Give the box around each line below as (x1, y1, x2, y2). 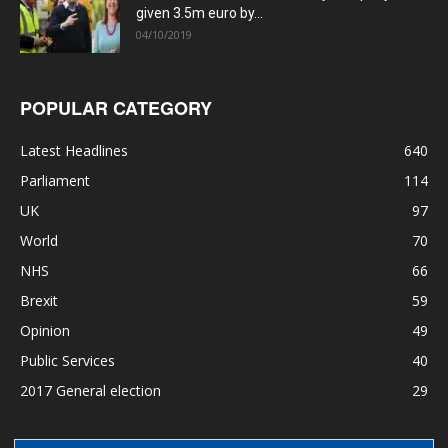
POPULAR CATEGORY (20, 95, 212, 122)
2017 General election (20, 381, 161, 401)
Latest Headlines (20, 141, 128, 161)
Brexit (20, 291, 58, 311)
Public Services (20, 351, 115, 371)
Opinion (20, 321, 70, 341)
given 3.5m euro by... (136, 5, 263, 22)
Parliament (20, 171, 90, 191)
